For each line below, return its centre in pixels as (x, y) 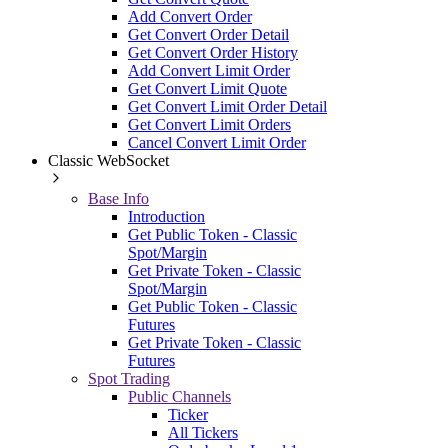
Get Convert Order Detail (208, 34)
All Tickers (203, 432)
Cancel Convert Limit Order (217, 142)
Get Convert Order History (213, 52)
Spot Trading (129, 378)
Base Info (118, 198)
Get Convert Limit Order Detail (227, 106)
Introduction (166, 216)
